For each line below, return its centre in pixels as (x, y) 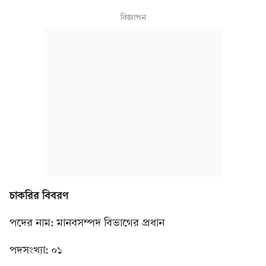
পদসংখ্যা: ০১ (36, 250)
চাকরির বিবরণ (39, 195)
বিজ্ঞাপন (133, 18)
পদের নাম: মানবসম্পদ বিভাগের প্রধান (87, 223)
